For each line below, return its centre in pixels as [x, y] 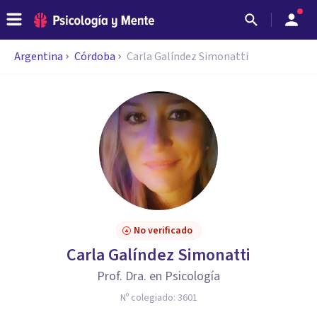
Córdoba [95, 57]
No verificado [163, 231]
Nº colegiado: [149, 298]
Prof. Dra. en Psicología [158, 276]
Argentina [39, 57]
